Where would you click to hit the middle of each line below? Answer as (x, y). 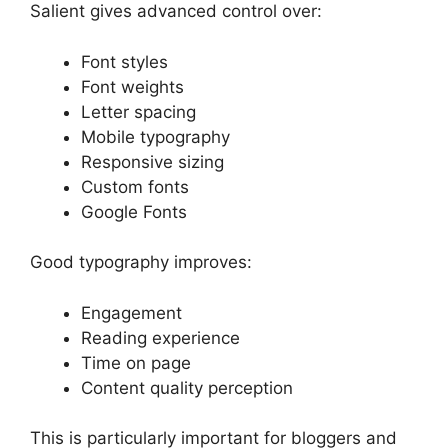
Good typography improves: (141, 262)
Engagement (131, 312)
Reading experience (160, 337)
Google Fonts (134, 211)
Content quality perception (187, 387)
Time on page (136, 362)
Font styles (124, 61)
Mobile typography (155, 136)
